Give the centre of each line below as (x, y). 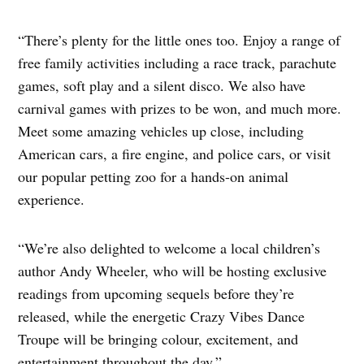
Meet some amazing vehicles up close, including (161, 130)
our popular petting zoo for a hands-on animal (154, 176)
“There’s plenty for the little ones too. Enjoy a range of (180, 39)
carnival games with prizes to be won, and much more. (180, 108)
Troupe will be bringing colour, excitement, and (158, 338)
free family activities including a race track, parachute (178, 62)
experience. (52, 199)
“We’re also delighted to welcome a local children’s (169, 247)
